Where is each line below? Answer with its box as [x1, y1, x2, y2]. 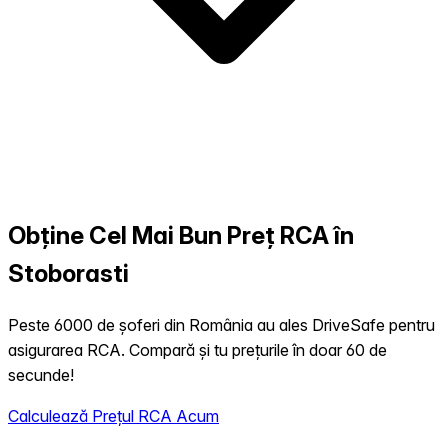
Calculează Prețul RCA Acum [8, 406, 219, 427]
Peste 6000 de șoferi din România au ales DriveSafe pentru [8, 315, 435, 336]
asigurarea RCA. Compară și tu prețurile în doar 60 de [8, 340, 387, 361]
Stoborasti [8, 259, 129, 289]
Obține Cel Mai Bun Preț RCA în [8, 221, 354, 251]
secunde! [8, 365, 74, 386]
